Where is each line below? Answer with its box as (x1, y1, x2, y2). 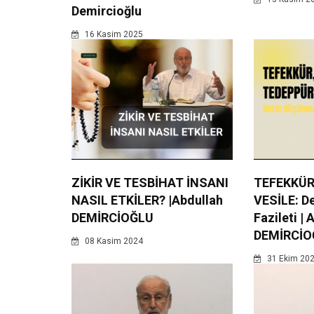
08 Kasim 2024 (83, 236, 143, 247)
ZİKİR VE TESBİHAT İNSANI (71, 175, 228, 191)
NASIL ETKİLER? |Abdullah (71, 193, 223, 208)
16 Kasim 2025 (83, 29, 143, 40)
